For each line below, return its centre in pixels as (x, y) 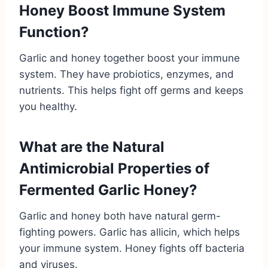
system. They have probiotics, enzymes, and (127, 74)
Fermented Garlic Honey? (108, 190)
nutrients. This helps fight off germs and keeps (131, 90)
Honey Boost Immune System (122, 10)
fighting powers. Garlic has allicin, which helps (130, 232)
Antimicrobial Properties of (114, 168)
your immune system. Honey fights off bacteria (132, 248)
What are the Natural (92, 147)
